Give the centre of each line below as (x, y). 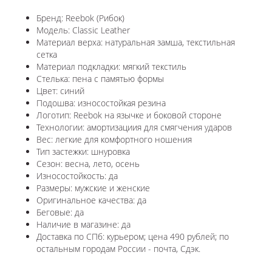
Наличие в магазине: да (83, 225)
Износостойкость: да (77, 176)
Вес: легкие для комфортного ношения (115, 140)
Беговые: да (60, 212)
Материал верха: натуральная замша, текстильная (136, 42)
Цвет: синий (60, 91)
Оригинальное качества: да (91, 200)
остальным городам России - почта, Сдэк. (118, 249)
